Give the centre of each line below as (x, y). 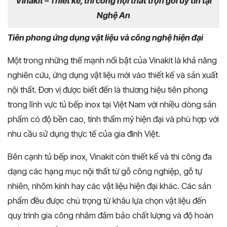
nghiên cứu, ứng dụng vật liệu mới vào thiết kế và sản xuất (113, 75)
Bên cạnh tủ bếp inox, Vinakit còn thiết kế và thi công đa (110, 156)
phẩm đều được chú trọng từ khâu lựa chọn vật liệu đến (107, 200)
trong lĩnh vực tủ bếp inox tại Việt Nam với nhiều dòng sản (112, 104)
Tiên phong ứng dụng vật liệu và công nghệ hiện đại (105, 37)
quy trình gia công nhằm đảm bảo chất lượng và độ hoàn (110, 215)
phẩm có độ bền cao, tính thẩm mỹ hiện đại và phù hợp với (113, 119)
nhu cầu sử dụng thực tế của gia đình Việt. (84, 134)
